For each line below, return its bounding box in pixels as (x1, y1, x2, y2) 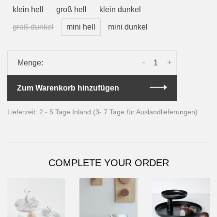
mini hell (66, 22, 95, 31)
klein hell (13, 5, 44, 14)
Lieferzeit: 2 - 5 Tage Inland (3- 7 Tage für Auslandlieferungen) (7, 108, 198, 116)
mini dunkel (108, 22, 148, 31)
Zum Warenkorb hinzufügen (17, 83, 119, 92)
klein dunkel (99, 5, 141, 14)
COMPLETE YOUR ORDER (48, 157, 169, 168)
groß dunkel (13, 22, 54, 31)
